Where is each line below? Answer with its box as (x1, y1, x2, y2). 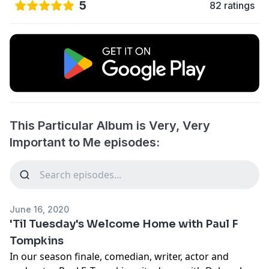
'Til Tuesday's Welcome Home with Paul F (10, 217, 238, 231)
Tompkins (10, 234, 64, 247)
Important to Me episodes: (10, 134, 160, 150)
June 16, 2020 (10, 204, 69, 214)
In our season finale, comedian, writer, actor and (10, 249, 229, 263)
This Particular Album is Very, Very (10, 118, 210, 133)
